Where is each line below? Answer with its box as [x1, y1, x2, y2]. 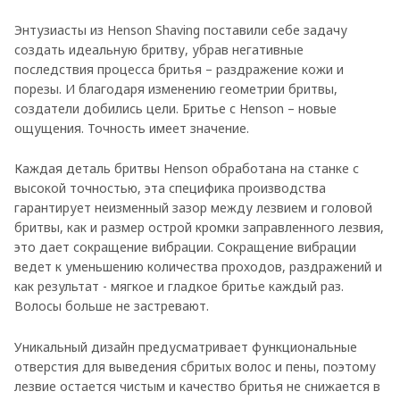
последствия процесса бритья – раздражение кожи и [14, 61, 344, 79]
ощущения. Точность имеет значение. [14, 120, 249, 137]
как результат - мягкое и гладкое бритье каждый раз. [14, 278, 344, 296]
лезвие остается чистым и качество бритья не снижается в [14, 377, 380, 395]
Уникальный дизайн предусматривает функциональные [14, 337, 357, 355]
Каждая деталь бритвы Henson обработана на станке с [14, 160, 359, 178]
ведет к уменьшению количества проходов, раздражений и [14, 258, 382, 276]
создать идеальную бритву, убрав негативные [14, 41, 304, 59]
